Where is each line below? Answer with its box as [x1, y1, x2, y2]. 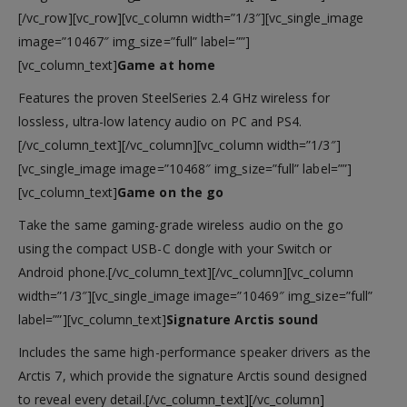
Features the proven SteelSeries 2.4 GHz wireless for [18, 88, 330, 106]
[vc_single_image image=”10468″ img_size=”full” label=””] [18, 159, 352, 177]
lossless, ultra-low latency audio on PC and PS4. [18, 112, 303, 130]
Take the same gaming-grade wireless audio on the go [18, 215, 343, 233]
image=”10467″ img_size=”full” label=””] [18, 32, 250, 50]
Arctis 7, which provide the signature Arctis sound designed [18, 366, 368, 384]
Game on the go [117, 183, 224, 201]
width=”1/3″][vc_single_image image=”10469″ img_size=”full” [18, 286, 373, 304]
